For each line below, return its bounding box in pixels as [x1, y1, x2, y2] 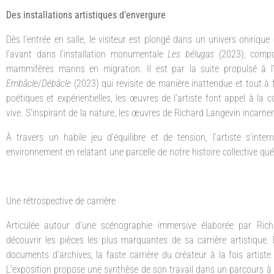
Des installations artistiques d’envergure [6, 9, 166, 21]
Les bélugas [168, 48, 214, 60]
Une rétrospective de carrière [6, 194, 116, 207]
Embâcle [6, 77, 38, 89]
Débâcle [42, 77, 71, 89]
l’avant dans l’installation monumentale [6, 48, 168, 60]
